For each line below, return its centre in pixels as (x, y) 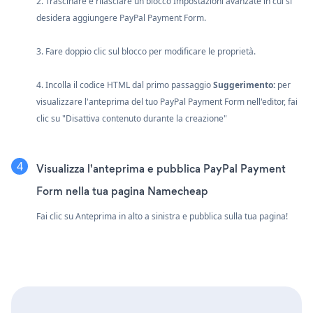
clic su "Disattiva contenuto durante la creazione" (132, 118)
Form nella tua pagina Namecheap (122, 191)
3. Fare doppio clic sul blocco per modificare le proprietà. (146, 51)
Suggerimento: (244, 85)
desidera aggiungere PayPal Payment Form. (121, 17)
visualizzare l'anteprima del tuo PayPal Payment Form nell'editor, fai (167, 101)
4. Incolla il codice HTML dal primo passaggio (125, 85)
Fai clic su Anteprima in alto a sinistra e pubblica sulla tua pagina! (162, 216)
